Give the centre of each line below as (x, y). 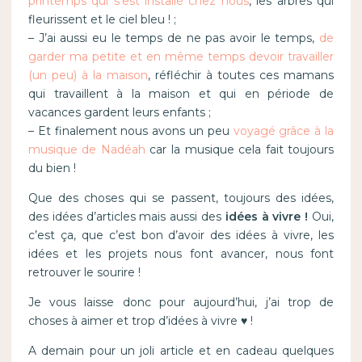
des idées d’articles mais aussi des (126, 216)
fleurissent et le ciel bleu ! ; (102, 19)
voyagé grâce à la (284, 130)
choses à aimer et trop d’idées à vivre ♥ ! (140, 320)
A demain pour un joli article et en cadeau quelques (181, 350)
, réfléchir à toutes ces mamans (241, 75)
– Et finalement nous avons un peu (130, 130)
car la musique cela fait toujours (240, 149)
